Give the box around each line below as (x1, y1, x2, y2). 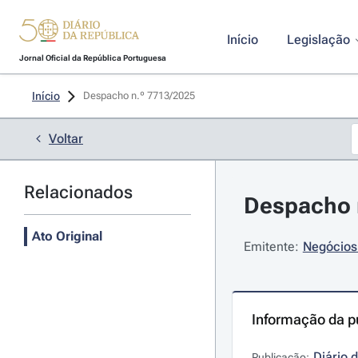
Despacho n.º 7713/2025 (83, 89, 197, 101)
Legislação (286, 32, 350, 47)
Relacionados (24, 182, 133, 202)
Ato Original (32, 229, 102, 244)
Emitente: (243, 239, 299, 254)
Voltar (49, 131, 83, 146)
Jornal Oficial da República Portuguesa (18, 54, 166, 62)
